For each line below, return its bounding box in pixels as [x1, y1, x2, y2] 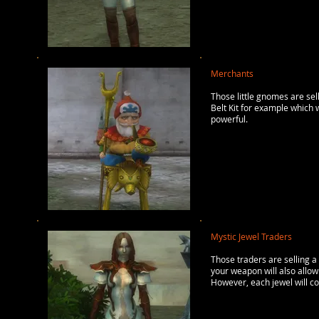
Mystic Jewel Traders [211, 231, 292, 242]
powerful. [211, 113, 248, 125]
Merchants [211, 68, 253, 79]
